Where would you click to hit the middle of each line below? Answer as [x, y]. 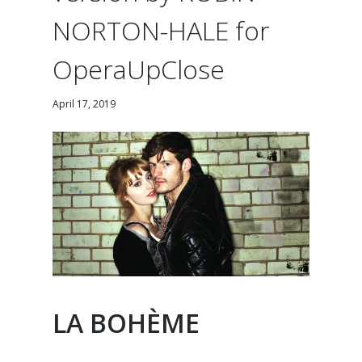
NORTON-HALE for [162, 31]
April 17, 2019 [84, 104]
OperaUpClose [139, 69]
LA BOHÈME [126, 322]
